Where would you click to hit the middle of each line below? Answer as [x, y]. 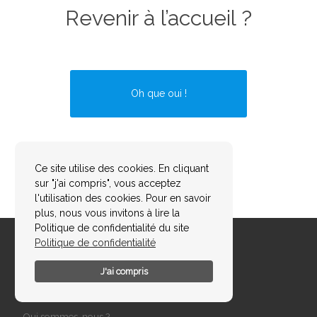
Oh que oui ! [158, 93]
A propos [46, 287]
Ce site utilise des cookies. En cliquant [122, 168]
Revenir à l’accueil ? [158, 18]
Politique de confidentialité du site [112, 227]
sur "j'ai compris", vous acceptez [108, 183]
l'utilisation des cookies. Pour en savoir [123, 198]
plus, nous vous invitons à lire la [107, 213]
